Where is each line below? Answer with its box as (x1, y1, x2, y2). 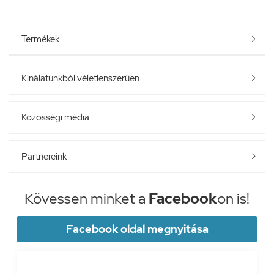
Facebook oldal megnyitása (65, 221, 209, 236)
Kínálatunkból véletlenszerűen (21, 72, 139, 84)
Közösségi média (21, 111, 89, 124)
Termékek (21, 32, 59, 45)
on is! (217, 188, 250, 208)
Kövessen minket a (24, 188, 149, 208)
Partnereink (21, 150, 67, 163)
